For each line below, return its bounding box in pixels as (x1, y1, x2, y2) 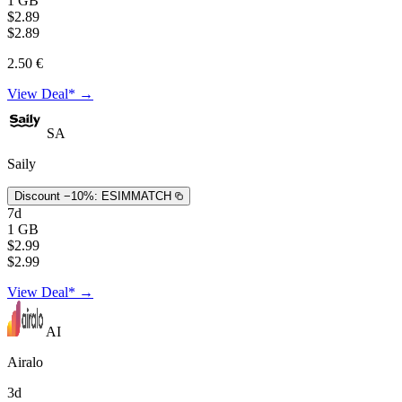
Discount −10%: (14, 188, 98, 203)
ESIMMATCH (101, 188, 171, 203)
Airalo (7, 354, 43, 370)
